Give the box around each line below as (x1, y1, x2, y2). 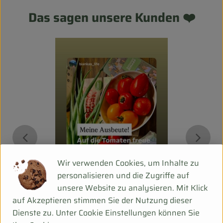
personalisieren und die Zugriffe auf (57, 169, 189, 182)
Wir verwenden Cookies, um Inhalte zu (57, 156, 199, 169)
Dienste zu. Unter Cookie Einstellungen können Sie (12, 206, 200, 219)
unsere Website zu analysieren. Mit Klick (57, 181, 208, 194)
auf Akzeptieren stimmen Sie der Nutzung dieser (12, 194, 192, 207)
